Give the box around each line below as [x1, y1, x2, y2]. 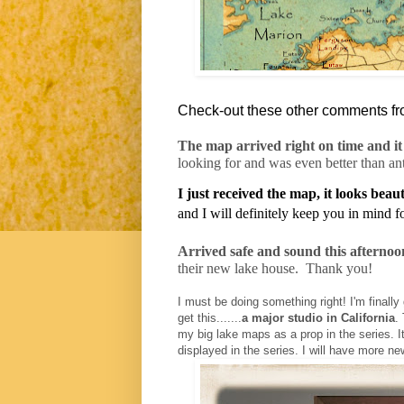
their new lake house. [178, 261, 298, 277]
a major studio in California [242, 311, 395, 326]
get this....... [178, 311, 242, 326]
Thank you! [306, 261, 372, 277]
